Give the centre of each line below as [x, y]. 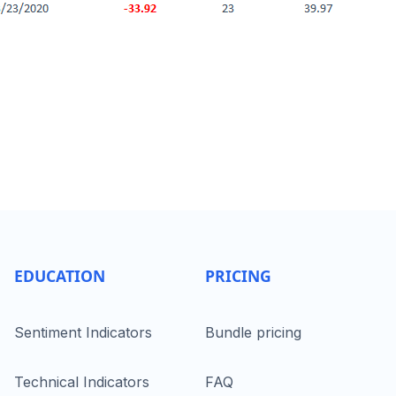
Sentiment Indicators [83, 332]
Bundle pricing [253, 332]
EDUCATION [60, 276]
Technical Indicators [82, 382]
